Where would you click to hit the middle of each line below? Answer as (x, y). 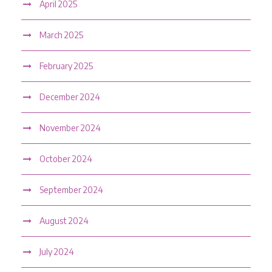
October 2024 (66, 158)
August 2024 (64, 220)
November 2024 (70, 127)
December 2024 (70, 97)
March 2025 (61, 35)
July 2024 (57, 251)
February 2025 (66, 66)
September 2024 (71, 189)
